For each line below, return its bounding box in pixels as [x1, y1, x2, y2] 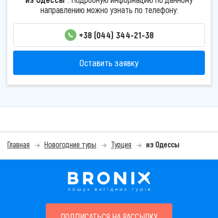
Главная [7, 140, 30, 149]
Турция [111, 140, 131, 149]
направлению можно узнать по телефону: [40, 4, 178, 15]
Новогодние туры [44, 140, 96, 149]
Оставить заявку [79, 57, 139, 69]
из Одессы [146, 140, 180, 149]
